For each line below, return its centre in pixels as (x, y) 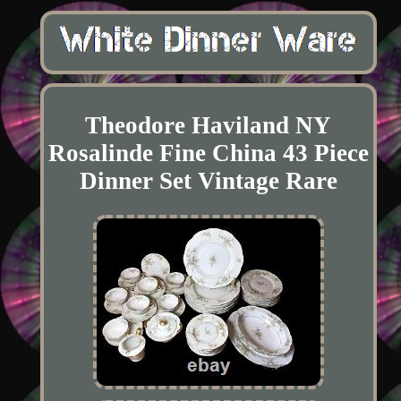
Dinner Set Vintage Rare (208, 180)
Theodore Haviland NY (209, 125)
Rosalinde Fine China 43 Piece (208, 153)
